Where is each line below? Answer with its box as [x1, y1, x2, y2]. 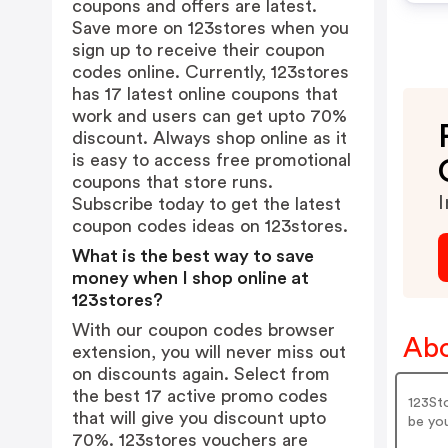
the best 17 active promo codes [72, 387, 328, 405]
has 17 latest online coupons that [72, 85, 338, 103]
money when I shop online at [72, 269, 309, 287]
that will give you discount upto [72, 409, 326, 427]
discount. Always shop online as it [72, 129, 347, 147]
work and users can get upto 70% [72, 107, 347, 125]
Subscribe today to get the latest [72, 195, 341, 213]
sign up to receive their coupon [72, 41, 325, 59]
